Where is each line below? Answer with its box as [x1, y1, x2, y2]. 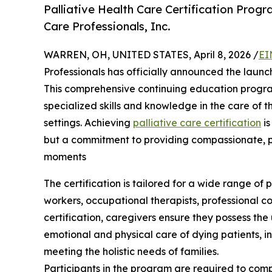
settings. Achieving [44, 117, 133, 129]
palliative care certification [133, 117, 261, 129]
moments [44, 151, 86, 163]
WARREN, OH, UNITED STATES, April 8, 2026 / [44, 49, 259, 61]
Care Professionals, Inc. [44, 19, 171, 33]
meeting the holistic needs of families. [44, 245, 219, 258]
